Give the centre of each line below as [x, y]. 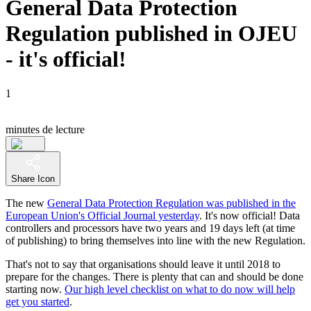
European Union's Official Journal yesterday [102, 215]
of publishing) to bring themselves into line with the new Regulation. [155, 240]
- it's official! [66, 59]
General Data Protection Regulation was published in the [171, 203]
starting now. [35, 289]
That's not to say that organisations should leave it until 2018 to [143, 264]
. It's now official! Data [250, 215]
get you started [37, 301]
